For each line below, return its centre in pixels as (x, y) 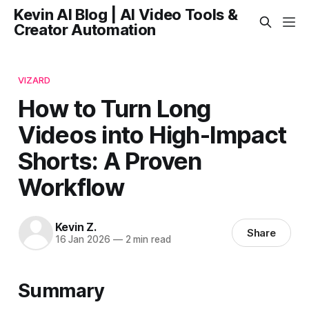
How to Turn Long (114, 108)
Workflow (71, 187)
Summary (61, 290)
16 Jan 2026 (82, 240)
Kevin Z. (76, 227)
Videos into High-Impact (152, 134)
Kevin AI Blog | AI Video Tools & (126, 14)
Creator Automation (85, 30)
